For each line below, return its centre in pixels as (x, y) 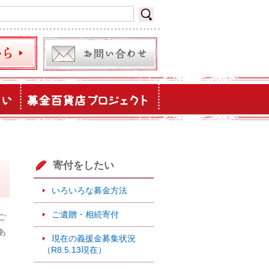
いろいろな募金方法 (89, 190)
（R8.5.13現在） (74, 249)
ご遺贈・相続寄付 (85, 214)
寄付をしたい (83, 165)
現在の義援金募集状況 (94, 238)
